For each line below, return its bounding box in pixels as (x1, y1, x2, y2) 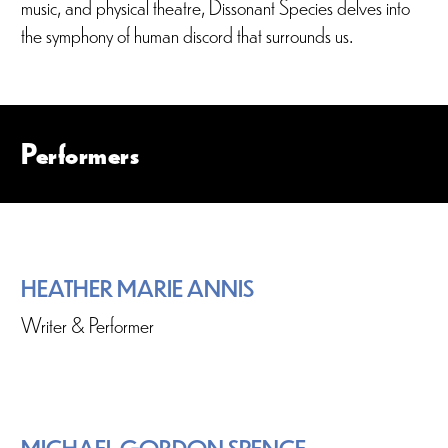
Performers (21, 134, 140, 173)
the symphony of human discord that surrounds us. (21, 20, 356, 49)
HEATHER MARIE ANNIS (21, 271, 254, 304)
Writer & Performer (21, 309, 154, 338)
